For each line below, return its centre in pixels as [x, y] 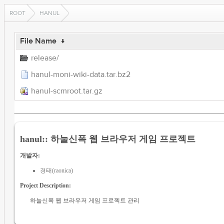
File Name [38, 41]
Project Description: [45, 185]
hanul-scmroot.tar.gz [66, 91]
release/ [45, 58]
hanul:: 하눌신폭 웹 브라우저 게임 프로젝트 [107, 139]
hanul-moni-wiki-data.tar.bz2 [80, 74]
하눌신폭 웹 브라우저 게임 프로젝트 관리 [84, 200]
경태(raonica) [56, 170]
